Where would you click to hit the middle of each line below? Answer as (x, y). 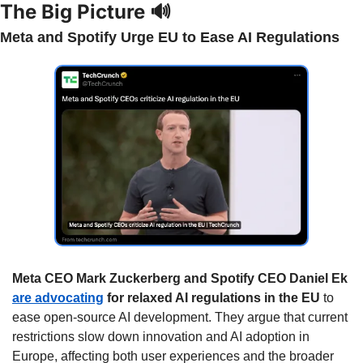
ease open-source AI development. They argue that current (180, 317)
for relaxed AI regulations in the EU (212, 297)
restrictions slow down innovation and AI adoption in (161, 336)
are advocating (58, 297)
